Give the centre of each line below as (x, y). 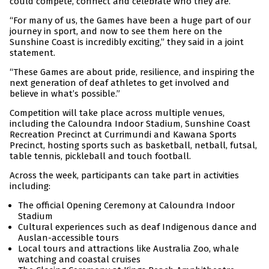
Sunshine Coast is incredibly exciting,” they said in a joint (127, 42)
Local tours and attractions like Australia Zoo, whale (128, 249)
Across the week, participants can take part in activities (124, 176)
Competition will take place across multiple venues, (117, 113)
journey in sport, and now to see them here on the (116, 32)
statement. (32, 53)
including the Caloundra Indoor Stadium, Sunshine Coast (130, 124)
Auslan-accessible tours (68, 238)
